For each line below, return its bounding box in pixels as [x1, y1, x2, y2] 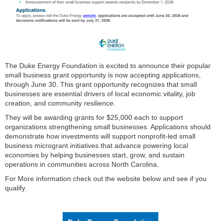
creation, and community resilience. [5, 99, 117, 108]
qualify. [5, 184, 29, 192]
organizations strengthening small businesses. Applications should [5, 123, 211, 131]
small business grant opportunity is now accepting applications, [5, 71, 201, 79]
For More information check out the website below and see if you [5, 175, 207, 183]
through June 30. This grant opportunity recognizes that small [5, 80, 197, 89]
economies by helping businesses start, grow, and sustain [5, 151, 184, 159]
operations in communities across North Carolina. [5, 160, 159, 169]
